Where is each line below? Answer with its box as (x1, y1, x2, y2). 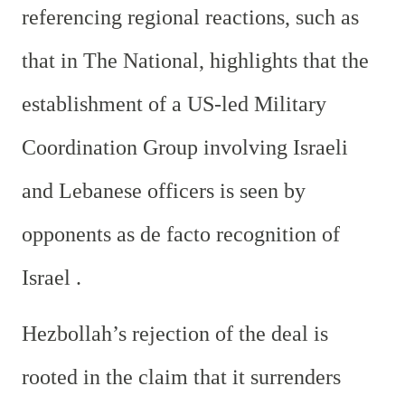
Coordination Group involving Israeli (22, 135, 348, 159)
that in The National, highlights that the (22, 48, 369, 72)
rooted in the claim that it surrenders (22, 364, 341, 389)
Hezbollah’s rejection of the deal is (22, 321, 328, 345)
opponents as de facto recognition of (22, 221, 340, 246)
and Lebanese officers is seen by (22, 178, 306, 202)
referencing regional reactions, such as (22, 5, 359, 29)
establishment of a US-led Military (22, 91, 326, 116)
